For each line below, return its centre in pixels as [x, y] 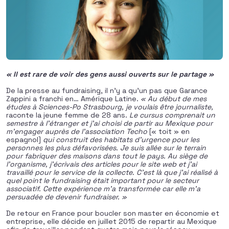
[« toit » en [169, 131]
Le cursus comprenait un [172, 115]
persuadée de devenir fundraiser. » [66, 197]
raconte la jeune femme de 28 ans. [68, 115]
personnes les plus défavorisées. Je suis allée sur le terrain [106, 148]
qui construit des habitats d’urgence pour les [120, 140]
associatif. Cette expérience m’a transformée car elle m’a [103, 189]
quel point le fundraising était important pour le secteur [102, 180]
